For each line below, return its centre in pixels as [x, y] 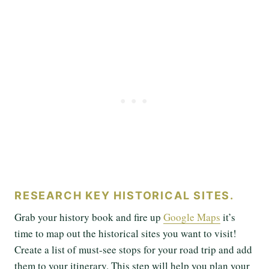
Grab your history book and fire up [89, 217]
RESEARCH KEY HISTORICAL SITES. [126, 195]
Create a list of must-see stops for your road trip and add [133, 249]
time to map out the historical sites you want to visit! [125, 233]
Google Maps [192, 217]
